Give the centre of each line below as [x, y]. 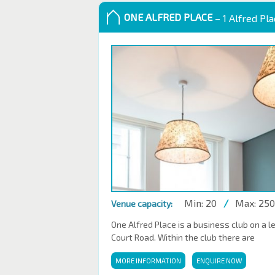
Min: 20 [200, 203]
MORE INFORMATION [148, 261]
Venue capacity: [142, 203]
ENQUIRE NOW [219, 261]
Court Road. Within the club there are [183, 237]
